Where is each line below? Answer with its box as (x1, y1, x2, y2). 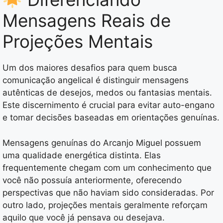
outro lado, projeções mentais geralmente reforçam (2, 200, 208, 210)
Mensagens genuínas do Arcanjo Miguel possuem (2, 137, 201, 148)
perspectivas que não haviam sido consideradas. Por (2, 187, 214, 198)
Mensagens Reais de (2, 10, 171, 31)
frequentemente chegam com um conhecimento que (2, 162, 212, 173)
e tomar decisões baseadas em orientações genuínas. (2, 112, 220, 123)
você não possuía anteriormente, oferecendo (2, 175, 182, 185)
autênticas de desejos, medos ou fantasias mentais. (2, 88, 212, 98)
